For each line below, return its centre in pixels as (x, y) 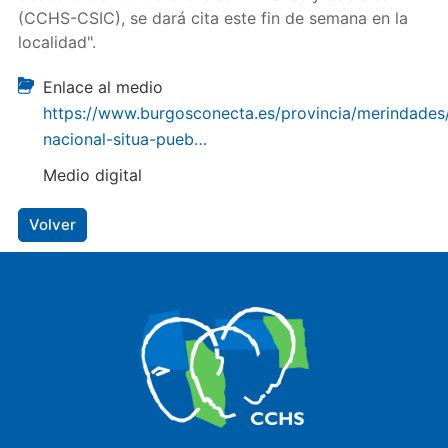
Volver (52, 224)
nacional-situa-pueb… (124, 139)
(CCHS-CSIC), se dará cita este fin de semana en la (212, 18)
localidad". (56, 42)
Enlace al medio (102, 87)
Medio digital (92, 175)
